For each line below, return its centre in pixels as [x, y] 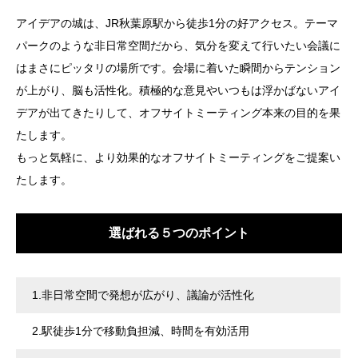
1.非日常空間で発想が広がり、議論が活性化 [143, 295]
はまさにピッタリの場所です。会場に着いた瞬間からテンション [178, 68]
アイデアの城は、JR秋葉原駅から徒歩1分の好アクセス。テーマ [177, 24]
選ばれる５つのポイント [179, 233]
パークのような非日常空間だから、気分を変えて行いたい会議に [178, 46]
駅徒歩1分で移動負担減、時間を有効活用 [145, 331]
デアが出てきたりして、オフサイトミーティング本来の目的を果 [178, 113]
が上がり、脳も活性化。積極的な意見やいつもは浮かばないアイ [178, 91]
